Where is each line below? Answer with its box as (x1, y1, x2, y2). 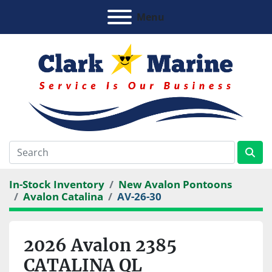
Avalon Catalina (23, 189, 103, 203)
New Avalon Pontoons (118, 177, 232, 191)
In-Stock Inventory (9, 177, 104, 191)
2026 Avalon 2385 (24, 234, 177, 256)
